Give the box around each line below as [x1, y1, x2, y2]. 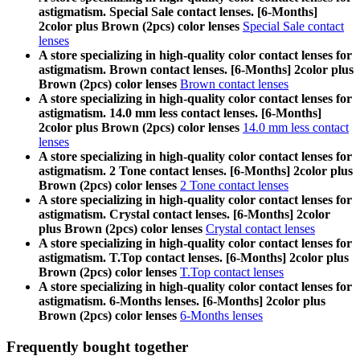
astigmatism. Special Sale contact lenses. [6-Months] [39, 5, 317, 19]
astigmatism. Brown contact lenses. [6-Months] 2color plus [39, 63, 354, 77]
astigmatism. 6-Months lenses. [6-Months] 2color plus [39, 294, 325, 309]
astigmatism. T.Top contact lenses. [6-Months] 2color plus [39, 251, 349, 265]
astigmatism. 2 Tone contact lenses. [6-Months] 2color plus [39, 164, 353, 178]
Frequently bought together [6, 337, 188, 355]
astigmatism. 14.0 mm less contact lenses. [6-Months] [39, 106, 321, 121]
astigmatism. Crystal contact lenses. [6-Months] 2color [39, 207, 330, 222]
